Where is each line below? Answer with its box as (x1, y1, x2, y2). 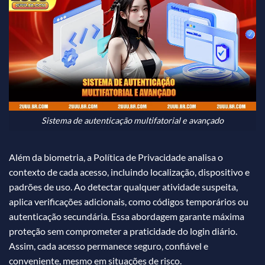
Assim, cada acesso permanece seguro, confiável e (9, 240, 208, 252)
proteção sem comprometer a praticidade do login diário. (9, 225, 237, 237)
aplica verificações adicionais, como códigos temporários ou (9, 196, 248, 208)
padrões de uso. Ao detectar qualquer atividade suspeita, (9, 181, 238, 193)
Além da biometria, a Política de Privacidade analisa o (9, 151, 223, 163)
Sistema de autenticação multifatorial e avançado (41, 115, 224, 126)
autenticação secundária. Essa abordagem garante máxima (9, 211, 244, 222)
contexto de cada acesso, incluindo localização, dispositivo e (9, 166, 250, 178)
